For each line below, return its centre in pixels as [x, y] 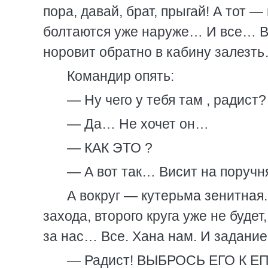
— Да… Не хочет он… [138, 124]
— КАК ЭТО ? [110, 148]
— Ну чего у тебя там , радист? [167, 100]
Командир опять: [121, 76]
